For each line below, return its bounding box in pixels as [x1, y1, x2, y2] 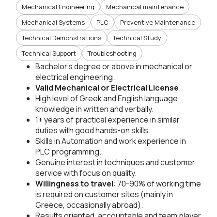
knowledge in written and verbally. [35, 104, 154, 114]
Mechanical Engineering [22, 2, 94, 11]
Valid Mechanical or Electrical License [35, 82, 179, 93]
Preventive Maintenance [120, 18, 195, 27]
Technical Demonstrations [22, 33, 101, 42]
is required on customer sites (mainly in [35, 189, 173, 200]
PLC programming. [35, 146, 101, 157]
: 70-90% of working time [113, 178, 201, 189]
